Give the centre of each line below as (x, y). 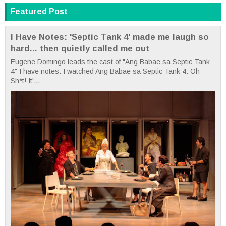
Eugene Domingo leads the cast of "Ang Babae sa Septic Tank (110, 61)
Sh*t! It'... (25, 80)
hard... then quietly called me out (80, 48)
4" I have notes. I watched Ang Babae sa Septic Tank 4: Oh (105, 71)
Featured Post (39, 11)
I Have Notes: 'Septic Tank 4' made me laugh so (110, 37)
